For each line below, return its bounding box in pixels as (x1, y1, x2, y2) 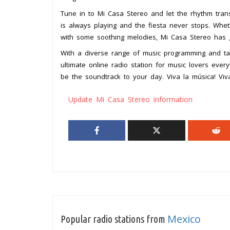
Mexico (167, 212, 201, 226)
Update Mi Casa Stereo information (68, 94, 193, 105)
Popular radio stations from (61, 213, 167, 225)
